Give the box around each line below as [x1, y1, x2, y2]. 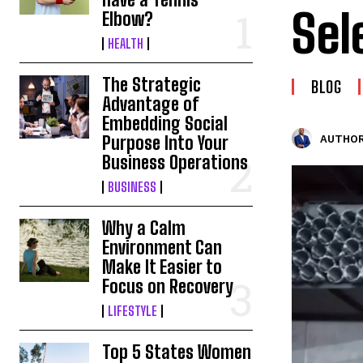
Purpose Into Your [102, 132, 229, 155]
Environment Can [102, 237, 223, 259]
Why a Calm [102, 217, 186, 240]
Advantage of [102, 93, 199, 116]
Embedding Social [102, 113, 228, 135]
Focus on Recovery [102, 275, 234, 298]
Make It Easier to [102, 256, 223, 279]
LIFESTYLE [108, 303, 158, 319]
